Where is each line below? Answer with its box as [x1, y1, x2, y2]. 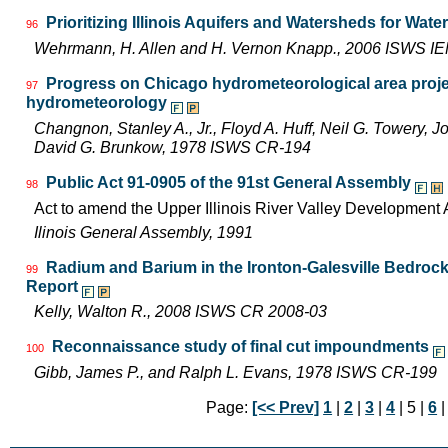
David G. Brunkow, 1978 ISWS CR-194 [34, 138, 311, 156]
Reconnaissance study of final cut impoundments [52, 338, 429, 356]
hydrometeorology [26, 94, 167, 112]
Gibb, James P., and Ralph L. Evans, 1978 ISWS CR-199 [34, 364, 437, 382]
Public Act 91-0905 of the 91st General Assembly [46, 173, 411, 191]
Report [26, 277, 78, 295]
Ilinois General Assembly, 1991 [34, 223, 253, 241]
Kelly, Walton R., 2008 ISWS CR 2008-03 [34, 303, 327, 321]
